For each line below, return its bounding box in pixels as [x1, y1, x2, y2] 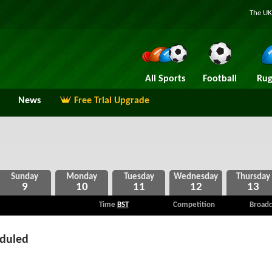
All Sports [144, 74, 185, 84]
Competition [172, 201, 215, 209]
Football [202, 74, 237, 84]
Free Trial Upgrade [74, 96, 149, 106]
